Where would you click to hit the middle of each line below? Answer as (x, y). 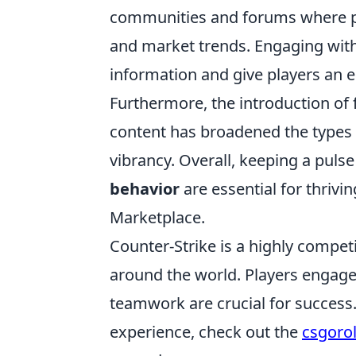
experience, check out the (206, 332)
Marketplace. (157, 217)
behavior (145, 189)
